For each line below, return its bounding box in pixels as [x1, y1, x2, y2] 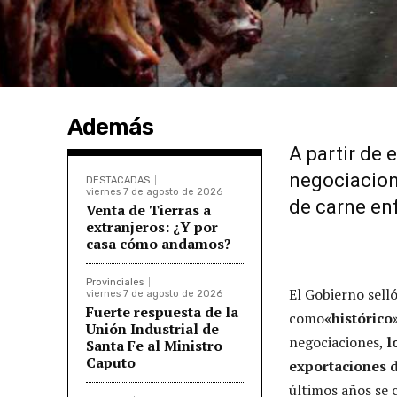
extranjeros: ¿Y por [86, 216, 218, 237]
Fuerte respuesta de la [86, 301, 238, 322]
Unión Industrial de [86, 318, 219, 339]
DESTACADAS [86, 174, 150, 186]
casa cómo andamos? [86, 233, 231, 253]
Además [67, 113, 153, 141]
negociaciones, [289, 331, 386, 352]
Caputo [86, 352, 136, 372]
